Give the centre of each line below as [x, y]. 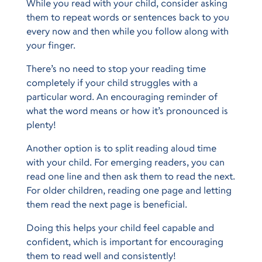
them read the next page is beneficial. [106, 204]
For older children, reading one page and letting [129, 190]
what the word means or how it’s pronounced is [127, 110]
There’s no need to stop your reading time [116, 68]
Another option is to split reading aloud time [121, 148]
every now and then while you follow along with [127, 31]
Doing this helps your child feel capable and [120, 227]
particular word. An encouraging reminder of [122, 96]
